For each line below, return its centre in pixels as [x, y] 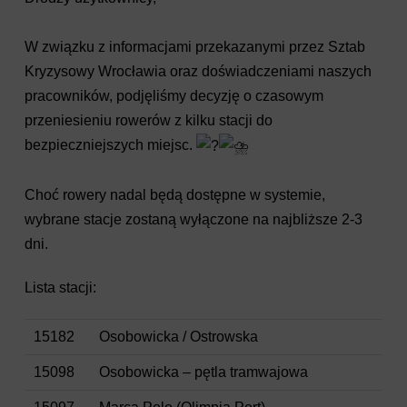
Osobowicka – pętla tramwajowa [203, 372]
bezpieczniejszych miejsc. [110, 145]
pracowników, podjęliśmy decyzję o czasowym [174, 96]
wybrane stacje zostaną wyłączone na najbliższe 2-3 [193, 220]
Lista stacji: [60, 288]
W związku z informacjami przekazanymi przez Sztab [194, 47]
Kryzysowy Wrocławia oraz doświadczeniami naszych [198, 71]
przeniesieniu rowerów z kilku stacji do [148, 120]
